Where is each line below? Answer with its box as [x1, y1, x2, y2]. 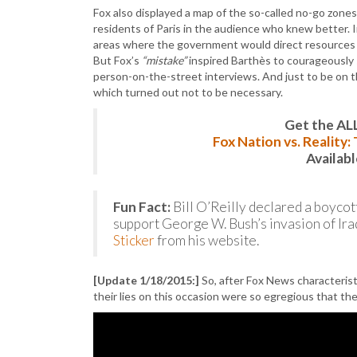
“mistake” [142, 53, 186, 67]
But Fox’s [93, 53, 142, 67]
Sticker [113, 232, 155, 249]
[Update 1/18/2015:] [93, 273, 199, 287]
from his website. [155, 232, 259, 249]
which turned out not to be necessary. [93, 85, 283, 99]
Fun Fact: [113, 198, 171, 215]
